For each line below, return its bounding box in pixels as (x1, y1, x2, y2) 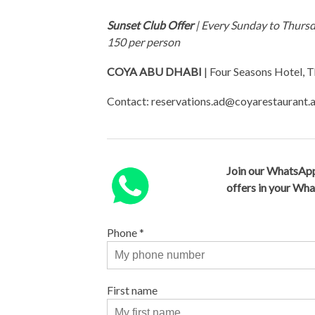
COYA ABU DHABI (107, 65, 202, 78)
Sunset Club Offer (107, 18, 193, 32)
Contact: (107, 94, 151, 108)
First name (107, 283, 157, 297)
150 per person (107, 35, 180, 49)
